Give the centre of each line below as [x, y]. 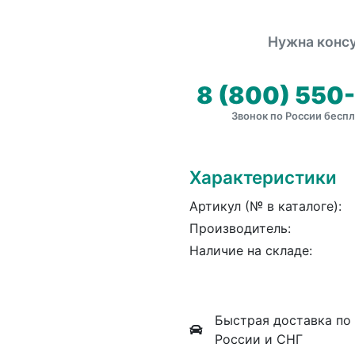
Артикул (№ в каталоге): [265, 206]
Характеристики [263, 177]
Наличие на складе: [251, 250]
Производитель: [240, 228]
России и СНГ [259, 339]
